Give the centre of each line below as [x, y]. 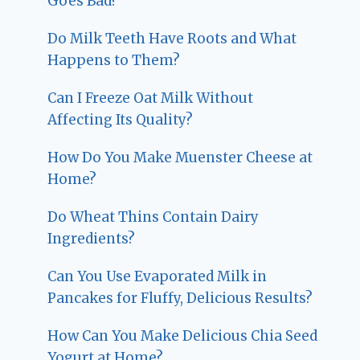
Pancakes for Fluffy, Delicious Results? [180, 299]
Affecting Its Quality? [121, 120]
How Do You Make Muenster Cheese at [180, 158]
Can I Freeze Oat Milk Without [151, 98]
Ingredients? [92, 239]
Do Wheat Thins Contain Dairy [153, 217]
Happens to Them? [114, 61]
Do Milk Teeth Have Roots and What [172, 39]
